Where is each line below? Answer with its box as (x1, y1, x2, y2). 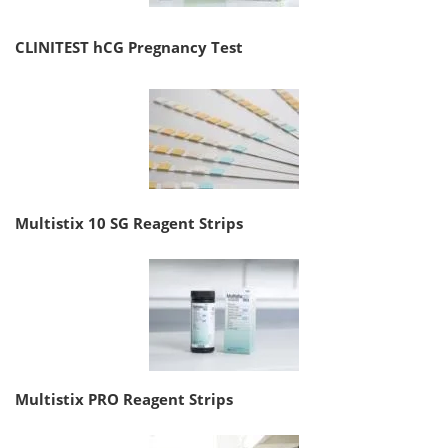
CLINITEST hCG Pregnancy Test (15, 36, 243, 57)
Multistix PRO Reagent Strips (15, 388, 233, 409)
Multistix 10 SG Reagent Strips (15, 212, 243, 233)
